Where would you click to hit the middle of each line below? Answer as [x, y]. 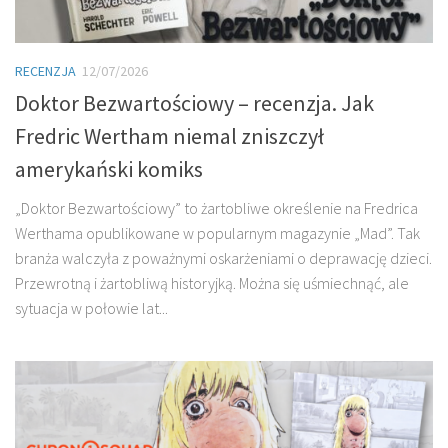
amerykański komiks [109, 168]
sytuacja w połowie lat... [91, 307]
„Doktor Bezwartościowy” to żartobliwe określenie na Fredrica [216, 207]
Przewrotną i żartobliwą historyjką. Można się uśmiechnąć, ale [212, 282]
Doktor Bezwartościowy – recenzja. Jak [194, 102]
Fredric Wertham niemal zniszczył [169, 135]
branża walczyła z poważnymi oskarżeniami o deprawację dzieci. [223, 257]
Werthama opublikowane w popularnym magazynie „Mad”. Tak [217, 232]
